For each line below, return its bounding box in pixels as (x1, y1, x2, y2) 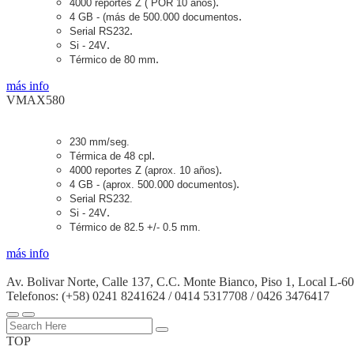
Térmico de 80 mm (70, 53, 156, 66)
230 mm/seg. (70, 135, 130, 148)
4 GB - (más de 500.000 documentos (70, 10, 239, 23)
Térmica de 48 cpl (70, 149, 152, 162)
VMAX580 (6, 92, 65, 107)
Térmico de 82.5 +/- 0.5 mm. (70, 220, 201, 233)
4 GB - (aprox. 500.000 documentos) (70, 178, 236, 190)
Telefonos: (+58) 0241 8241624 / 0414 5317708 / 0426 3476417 (6, 288, 330, 303)
